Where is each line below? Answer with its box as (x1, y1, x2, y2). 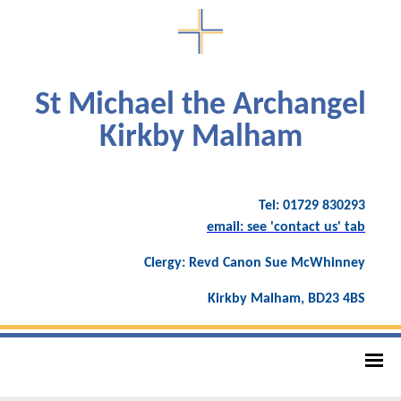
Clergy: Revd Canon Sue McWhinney (144, 255, 365, 270)
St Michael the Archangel (35, 89, 366, 122)
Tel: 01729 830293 (259, 198, 365, 213)
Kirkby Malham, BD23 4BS (208, 291, 365, 306)
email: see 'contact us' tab (207, 219, 365, 235)
